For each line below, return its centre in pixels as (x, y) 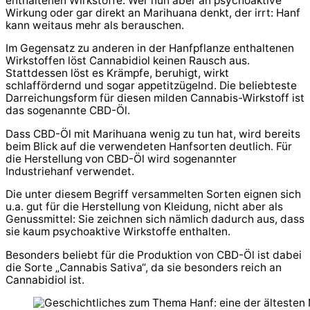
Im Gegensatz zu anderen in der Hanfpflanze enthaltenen (150, 48)
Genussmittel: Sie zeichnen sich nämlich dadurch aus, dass (155, 219)
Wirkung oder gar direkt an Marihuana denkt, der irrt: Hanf (153, 12)
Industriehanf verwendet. (70, 171)
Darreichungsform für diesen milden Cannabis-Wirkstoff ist (155, 98)
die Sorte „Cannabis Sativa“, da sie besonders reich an (144, 267)
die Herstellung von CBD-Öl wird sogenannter (121, 158)
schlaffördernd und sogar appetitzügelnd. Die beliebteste (151, 86)
